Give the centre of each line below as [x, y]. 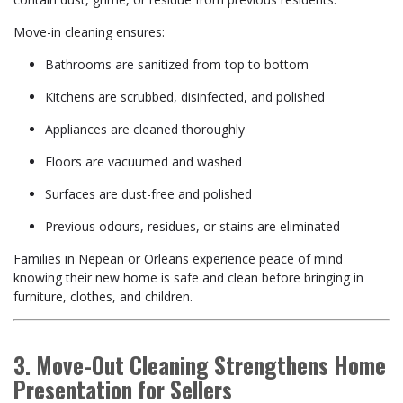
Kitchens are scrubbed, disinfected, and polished [185, 97]
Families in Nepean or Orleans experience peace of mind [178, 259]
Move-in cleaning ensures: [89, 32]
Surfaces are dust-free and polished [148, 194]
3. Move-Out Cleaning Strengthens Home [200, 365]
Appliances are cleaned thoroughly [145, 129]
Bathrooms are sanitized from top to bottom [177, 64]
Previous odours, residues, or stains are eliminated [193, 226]
